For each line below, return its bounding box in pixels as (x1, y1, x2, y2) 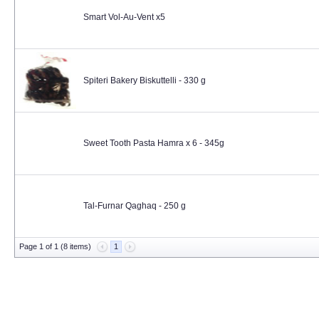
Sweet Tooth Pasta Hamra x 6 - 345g (83, 138, 224, 148)
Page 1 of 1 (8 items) (19, 242, 91, 251)
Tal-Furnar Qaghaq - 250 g (83, 201, 186, 211)
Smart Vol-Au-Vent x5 (83, 12, 165, 22)
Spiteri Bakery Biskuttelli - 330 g (83, 75, 206, 85)
